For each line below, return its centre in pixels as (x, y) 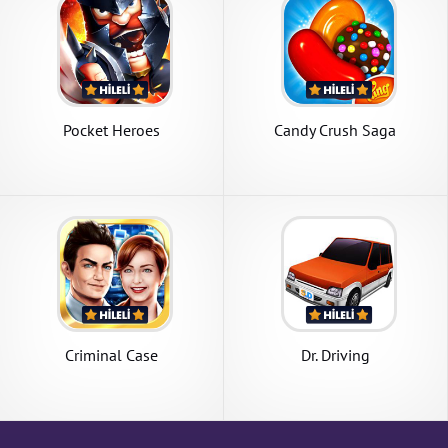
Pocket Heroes (111, 129)
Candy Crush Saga (335, 129)
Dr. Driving (335, 354)
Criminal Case (111, 354)
